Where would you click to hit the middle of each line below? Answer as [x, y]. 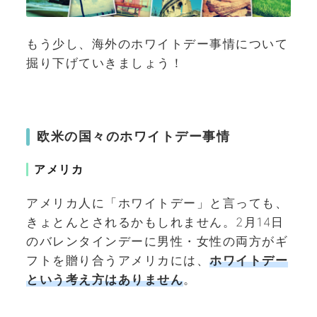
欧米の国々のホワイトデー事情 [133, 136]
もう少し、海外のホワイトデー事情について [157, 44]
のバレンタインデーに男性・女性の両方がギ [157, 242]
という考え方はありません [105, 280]
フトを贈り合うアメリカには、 [118, 261]
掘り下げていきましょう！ [105, 63]
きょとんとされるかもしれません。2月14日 [155, 223]
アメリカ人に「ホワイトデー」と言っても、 [157, 203]
